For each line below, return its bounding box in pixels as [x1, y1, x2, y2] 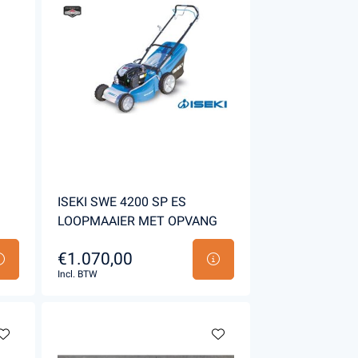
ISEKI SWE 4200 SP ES [57, 194, 186, 209]
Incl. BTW [57, 268, 97, 280]
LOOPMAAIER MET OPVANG [57, 213, 217, 229]
